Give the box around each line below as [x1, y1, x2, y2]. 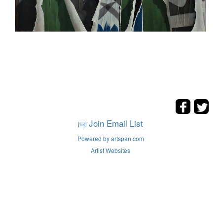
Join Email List [88, 117, 143, 129]
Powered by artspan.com [77, 134, 144, 143]
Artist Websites [91, 146, 130, 154]
